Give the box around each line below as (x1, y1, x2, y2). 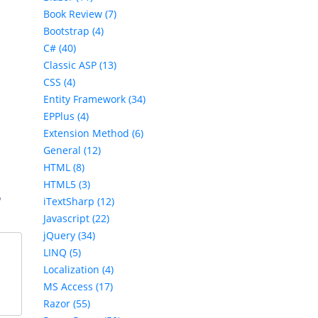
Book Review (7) (43, 7, 116, 21)
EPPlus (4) (43, 109, 89, 124)
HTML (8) (43, 160, 84, 175)
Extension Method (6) (43, 126, 143, 141)
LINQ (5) (43, 246, 81, 260)
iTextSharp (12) (43, 194, 114, 209)
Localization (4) (43, 263, 114, 277)
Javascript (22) (43, 212, 109, 226)
